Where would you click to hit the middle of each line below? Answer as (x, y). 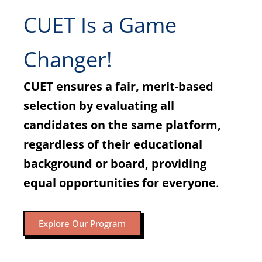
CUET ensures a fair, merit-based (118, 86)
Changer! (68, 59)
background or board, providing (115, 163)
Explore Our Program (82, 223)
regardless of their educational (113, 144)
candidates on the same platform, (122, 125)
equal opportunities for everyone (120, 182)
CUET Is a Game (100, 25)
